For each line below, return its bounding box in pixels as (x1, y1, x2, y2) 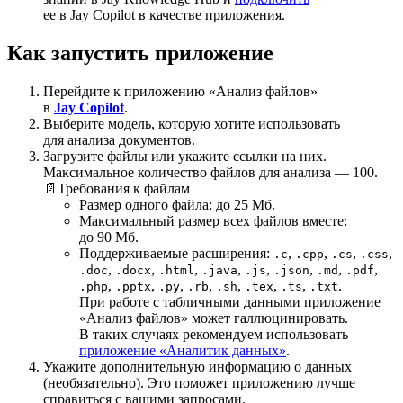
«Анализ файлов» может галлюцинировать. (79, 309, 348, 326)
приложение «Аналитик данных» (79, 342, 286, 358)
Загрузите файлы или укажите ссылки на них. (43, 148, 327, 164)
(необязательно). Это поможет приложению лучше (43, 374, 355, 390)
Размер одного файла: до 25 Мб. (79, 196, 275, 212)
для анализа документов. (43, 131, 195, 148)
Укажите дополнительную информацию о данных (43, 358, 352, 374)
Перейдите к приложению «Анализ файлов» (43, 83, 318, 99)
